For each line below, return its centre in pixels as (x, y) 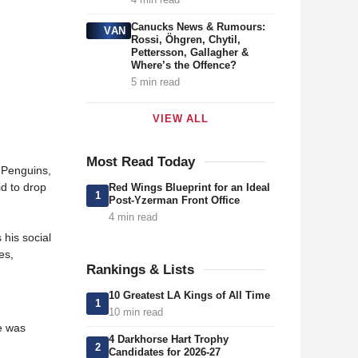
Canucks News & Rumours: (198, 27)
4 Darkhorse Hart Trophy (169, 339)
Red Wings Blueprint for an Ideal (189, 187)
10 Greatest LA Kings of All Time (189, 295)
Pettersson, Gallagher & (189, 52)
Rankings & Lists (140, 270)
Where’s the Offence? (183, 65)
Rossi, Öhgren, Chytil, (185, 40)
